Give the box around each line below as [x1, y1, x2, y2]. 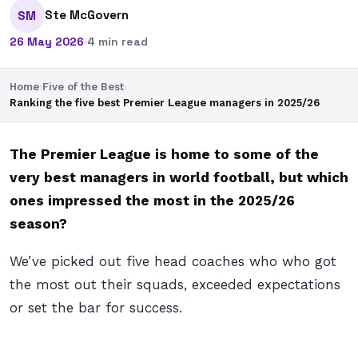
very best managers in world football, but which [10, 169, 348, 185]
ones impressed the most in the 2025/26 [10, 193, 295, 209]
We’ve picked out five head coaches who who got [10, 253, 336, 269]
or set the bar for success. [10, 300, 182, 316]
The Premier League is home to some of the [10, 146, 319, 162]
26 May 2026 [10, 34, 84, 49]
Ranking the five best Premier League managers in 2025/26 [10, 97, 320, 109]
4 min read [87, 34, 148, 49]
